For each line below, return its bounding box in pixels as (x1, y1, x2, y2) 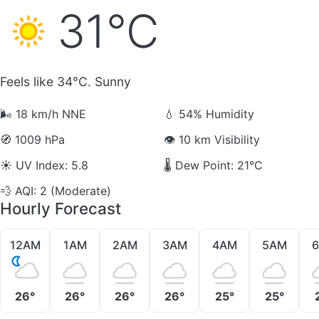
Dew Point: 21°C (172, 157, 263, 172)
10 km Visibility (175, 132, 260, 147)
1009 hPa (11, 132, 65, 147)
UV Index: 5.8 (12, 157, 88, 172)
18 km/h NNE (12, 106, 86, 121)
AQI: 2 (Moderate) (11, 183, 111, 198)
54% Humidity (175, 106, 254, 121)
